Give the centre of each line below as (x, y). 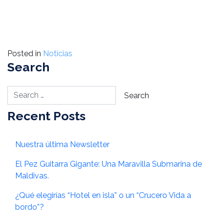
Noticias (58, 54)
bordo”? (30, 207)
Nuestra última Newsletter (62, 145)
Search (28, 67)
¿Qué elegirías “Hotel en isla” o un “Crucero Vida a (103, 196)
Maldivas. (32, 176)
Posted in (25, 54)
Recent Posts (46, 116)
